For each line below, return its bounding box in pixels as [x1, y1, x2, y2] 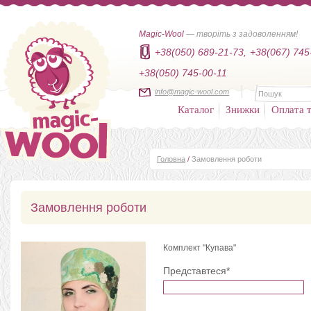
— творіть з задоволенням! [184, 29, 298, 39]
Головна [157, 155, 185, 163]
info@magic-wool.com [155, 87, 229, 96]
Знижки [226, 102, 260, 116]
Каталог [178, 102, 214, 116]
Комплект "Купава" [163, 243, 236, 253]
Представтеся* [163, 265, 230, 276]
